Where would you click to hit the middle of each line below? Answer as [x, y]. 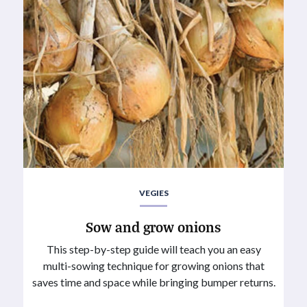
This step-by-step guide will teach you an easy [153, 249]
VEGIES [153, 193]
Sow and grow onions [153, 226]
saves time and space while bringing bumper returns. [153, 282]
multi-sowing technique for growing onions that [153, 265]
